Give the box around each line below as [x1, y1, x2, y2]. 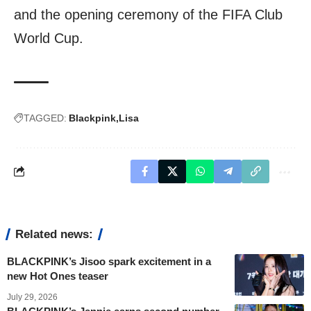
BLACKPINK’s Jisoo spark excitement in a [7, 255, 211, 267]
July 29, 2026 [7, 292, 58, 302]
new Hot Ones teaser [7, 269, 108, 282]
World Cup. [14, 30, 83, 46]
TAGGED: [24, 112, 67, 124]
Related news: [15, 227, 93, 241]
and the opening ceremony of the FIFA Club [14, 6, 283, 22]
